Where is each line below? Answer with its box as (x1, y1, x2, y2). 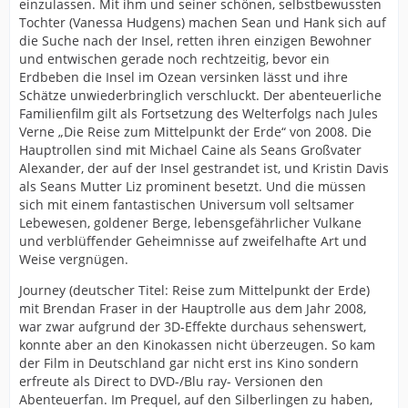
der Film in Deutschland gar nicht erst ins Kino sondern (19, 353, 359, 372)
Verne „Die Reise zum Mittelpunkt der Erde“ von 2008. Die (19, 122, 372, 140)
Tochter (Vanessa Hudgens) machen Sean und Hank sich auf (19, 13, 386, 31)
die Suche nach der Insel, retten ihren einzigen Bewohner (19, 31, 372, 49)
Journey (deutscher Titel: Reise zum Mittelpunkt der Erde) (19, 280, 370, 299)
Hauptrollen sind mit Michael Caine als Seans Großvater (19, 140, 362, 158)
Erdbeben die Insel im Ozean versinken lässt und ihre (19, 67, 348, 86)
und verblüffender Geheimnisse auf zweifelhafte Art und (19, 231, 367, 250)
